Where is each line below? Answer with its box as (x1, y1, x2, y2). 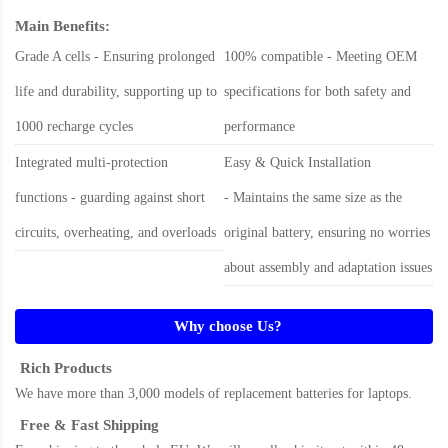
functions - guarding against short (15, 190, 205, 206)
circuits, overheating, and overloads (15, 225, 216, 241)
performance (224, 119, 295, 135)
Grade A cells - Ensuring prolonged (15, 49, 215, 65)
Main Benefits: (15, 18, 110, 35)
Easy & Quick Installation (224, 155, 371, 171)
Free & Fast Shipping (20, 417, 159, 434)
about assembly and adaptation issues (224, 260, 432, 276)
